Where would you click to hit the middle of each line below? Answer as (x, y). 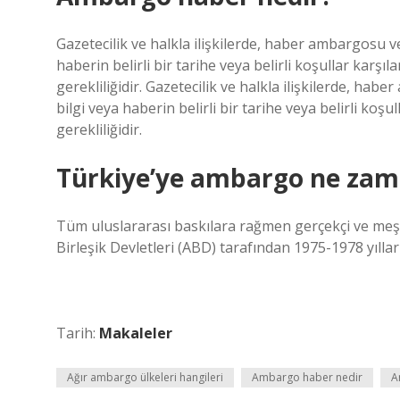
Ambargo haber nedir (307, 377)
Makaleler (136, 333)
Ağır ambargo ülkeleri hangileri (145, 377)
